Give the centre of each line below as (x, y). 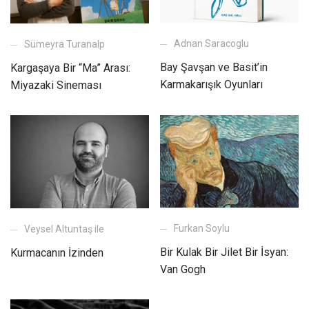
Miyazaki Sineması (56, 85)
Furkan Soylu (202, 228)
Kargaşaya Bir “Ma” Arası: (70, 68)
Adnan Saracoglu (211, 43)
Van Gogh (183, 269)
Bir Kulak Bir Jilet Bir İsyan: (224, 252)
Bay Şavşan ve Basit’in (214, 67)
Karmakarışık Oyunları (211, 84)
